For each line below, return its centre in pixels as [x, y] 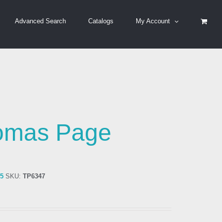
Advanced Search [40, 21]
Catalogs [101, 21]
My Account [153, 21]
